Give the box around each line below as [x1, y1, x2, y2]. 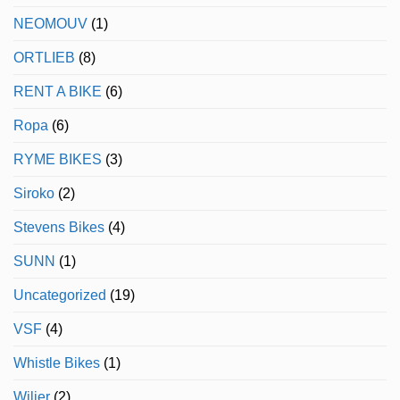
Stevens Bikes [13, 220, 104, 236]
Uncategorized [13, 287, 106, 304]
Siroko [13, 186, 54, 202]
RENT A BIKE [13, 84, 102, 100]
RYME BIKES [13, 152, 102, 168]
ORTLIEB [13, 50, 75, 66]
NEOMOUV [13, 16, 87, 32]
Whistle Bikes [13, 355, 100, 371]
